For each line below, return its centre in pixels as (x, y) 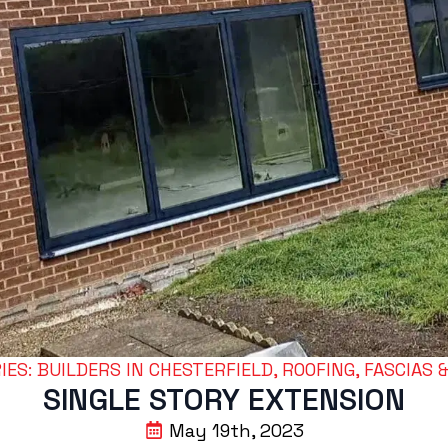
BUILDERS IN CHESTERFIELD (154, 369)
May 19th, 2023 (236, 430)
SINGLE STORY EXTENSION (224, 399)
